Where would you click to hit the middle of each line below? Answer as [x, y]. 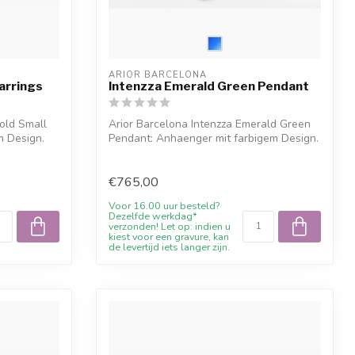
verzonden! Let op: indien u [170, 227]
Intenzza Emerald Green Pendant [209, 86]
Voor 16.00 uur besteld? [164, 206]
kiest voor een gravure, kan [169, 237]
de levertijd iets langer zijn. [169, 247]
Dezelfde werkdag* [153, 216]
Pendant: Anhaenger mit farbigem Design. [214, 138]
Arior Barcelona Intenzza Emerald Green [210, 124]
